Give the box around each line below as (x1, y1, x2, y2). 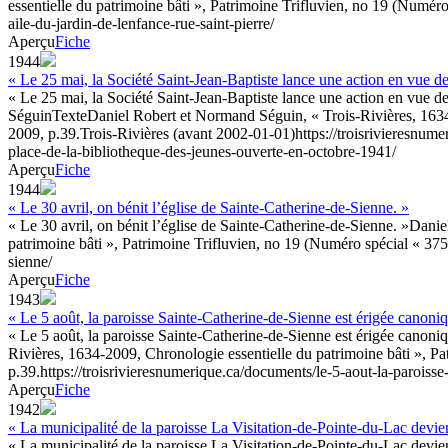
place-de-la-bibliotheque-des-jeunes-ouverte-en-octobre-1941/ (8, 142, 396, 160)
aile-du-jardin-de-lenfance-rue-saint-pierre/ (8, 14, 274, 32)
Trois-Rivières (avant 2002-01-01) (80, 124, 295, 142)
